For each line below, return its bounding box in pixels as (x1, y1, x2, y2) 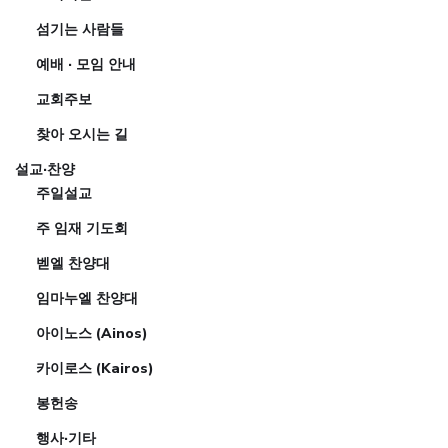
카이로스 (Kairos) (36, 358, 154, 378)
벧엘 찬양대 (36, 253, 110, 273)
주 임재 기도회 (36, 218, 128, 238)
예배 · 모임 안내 (36, 54, 136, 74)
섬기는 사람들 (36, 19, 124, 39)
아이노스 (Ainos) (36, 323, 148, 343)
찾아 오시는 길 (36, 124, 128, 144)
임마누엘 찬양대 (36, 288, 138, 308)
